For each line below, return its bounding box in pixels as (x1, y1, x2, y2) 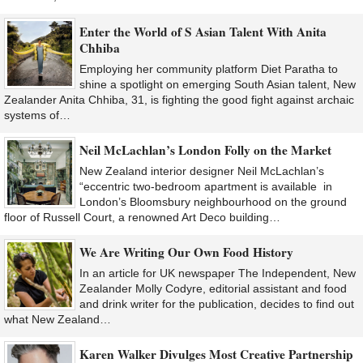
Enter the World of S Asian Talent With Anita (79, 22, 327, 41)
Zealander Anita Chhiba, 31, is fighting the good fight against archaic (4, 92, 354, 106)
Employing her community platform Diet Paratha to (79, 62, 338, 75)
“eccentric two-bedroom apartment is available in (79, 179, 332, 193)
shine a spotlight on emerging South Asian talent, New (79, 77, 356, 91)
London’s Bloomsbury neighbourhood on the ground (79, 194, 347, 208)
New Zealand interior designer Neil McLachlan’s (79, 164, 324, 177)
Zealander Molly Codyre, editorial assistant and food (79, 282, 347, 296)
